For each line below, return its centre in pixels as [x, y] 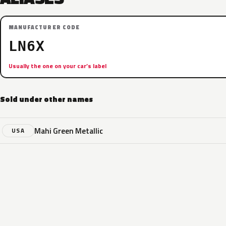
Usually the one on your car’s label [58, 66]
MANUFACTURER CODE [44, 27]
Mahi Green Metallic [69, 130]
